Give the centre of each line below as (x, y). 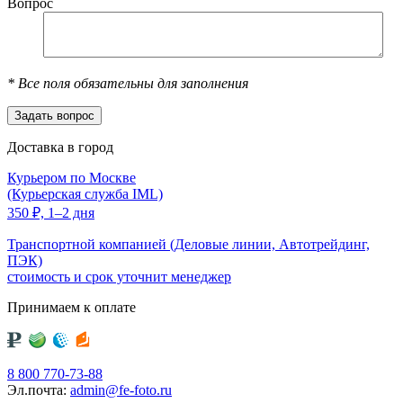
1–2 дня (69, 212)
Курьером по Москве (72, 177)
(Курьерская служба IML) (85, 193)
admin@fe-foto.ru (121, 390)
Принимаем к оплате (72, 307)
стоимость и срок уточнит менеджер (119, 276)
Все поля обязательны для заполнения (131, 83)
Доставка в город (60, 147)
